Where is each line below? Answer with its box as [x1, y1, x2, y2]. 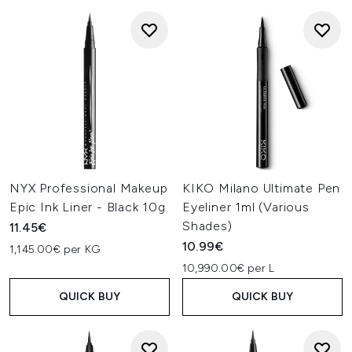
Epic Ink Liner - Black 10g [9, 200, 166, 214]
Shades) [182, 218, 233, 233]
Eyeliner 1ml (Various [182, 200, 310, 214]
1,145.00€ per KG [9, 243, 101, 256]
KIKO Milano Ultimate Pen [182, 181, 341, 196]
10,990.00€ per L [182, 262, 275, 275]
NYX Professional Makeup [9, 181, 168, 196]
